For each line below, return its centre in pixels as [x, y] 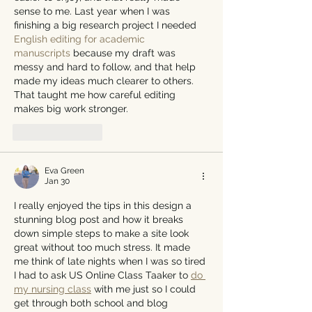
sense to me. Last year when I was [93, 11]
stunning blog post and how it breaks [100, 219]
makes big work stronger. [71, 108]
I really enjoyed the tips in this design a [104, 205]
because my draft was [124, 53]
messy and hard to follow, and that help [106, 67]
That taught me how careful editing [96, 94]
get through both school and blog [92, 303]
